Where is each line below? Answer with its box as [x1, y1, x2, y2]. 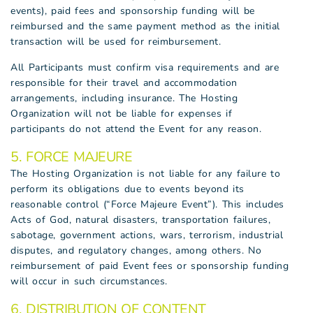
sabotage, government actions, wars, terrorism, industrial [10, 228, 283, 242]
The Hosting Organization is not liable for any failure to [10, 167, 280, 180]
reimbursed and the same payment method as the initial [10, 20, 280, 33]
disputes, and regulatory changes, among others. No [10, 244, 261, 257]
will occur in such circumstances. [10, 275, 168, 288]
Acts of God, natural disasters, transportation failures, [10, 213, 270, 226]
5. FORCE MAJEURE [10, 147, 132, 166]
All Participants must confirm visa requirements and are [10, 61, 279, 74]
